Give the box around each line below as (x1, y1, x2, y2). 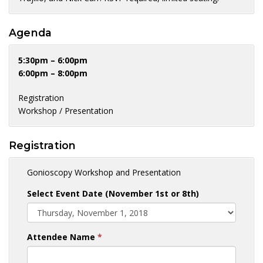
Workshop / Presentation (18, 104, 113, 116)
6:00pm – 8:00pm (18, 67, 87, 79)
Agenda (9, 26, 52, 39)
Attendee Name (27, 231, 97, 242)
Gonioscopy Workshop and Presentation (27, 166, 181, 178)
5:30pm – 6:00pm (18, 54, 87, 66)
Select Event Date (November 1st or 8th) (27, 187, 199, 199)
